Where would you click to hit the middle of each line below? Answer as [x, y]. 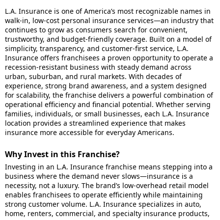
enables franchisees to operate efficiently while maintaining [104, 195]
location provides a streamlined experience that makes [95, 123]
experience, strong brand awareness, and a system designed [106, 86]
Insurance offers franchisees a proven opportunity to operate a [109, 58]
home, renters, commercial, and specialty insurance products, [107, 213]
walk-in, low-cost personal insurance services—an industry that [109, 20]
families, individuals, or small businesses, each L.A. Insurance [107, 114]
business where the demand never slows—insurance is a [99, 176]
